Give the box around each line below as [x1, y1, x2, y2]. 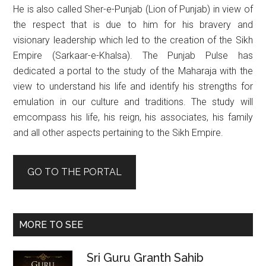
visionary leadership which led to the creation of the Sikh [13, 34, 253, 46]
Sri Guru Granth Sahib [87, 250, 204, 265]
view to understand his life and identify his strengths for [13, 80, 253, 92]
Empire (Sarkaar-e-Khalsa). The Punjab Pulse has [13, 49, 253, 61]
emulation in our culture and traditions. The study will [13, 96, 253, 107]
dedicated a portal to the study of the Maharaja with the [13, 65, 253, 77]
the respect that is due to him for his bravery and [13, 18, 253, 30]
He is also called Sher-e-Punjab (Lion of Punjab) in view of [13, 3, 253, 15]
